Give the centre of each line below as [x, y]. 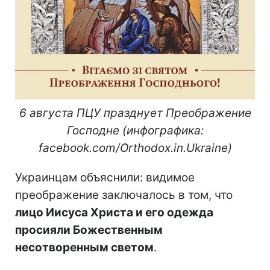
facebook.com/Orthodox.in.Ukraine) [135, 148]
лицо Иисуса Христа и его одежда [114, 213]
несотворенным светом [84, 248]
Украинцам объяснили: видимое [105, 178]
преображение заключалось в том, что [124, 195]
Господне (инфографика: [135, 131]
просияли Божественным [89, 230]
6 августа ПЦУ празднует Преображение [135, 113]
